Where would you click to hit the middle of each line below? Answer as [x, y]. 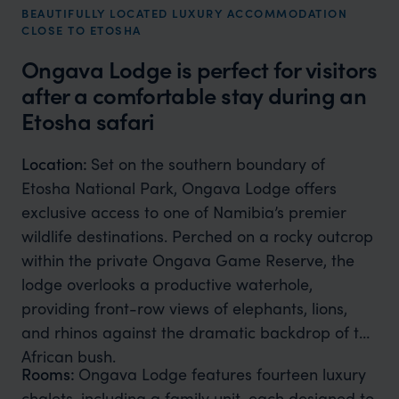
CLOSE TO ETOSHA [81, 30]
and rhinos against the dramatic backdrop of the [199, 332]
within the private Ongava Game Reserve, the [187, 260]
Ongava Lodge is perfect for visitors [199, 69]
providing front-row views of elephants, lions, [184, 308]
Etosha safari [88, 121]
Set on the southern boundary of [208, 164]
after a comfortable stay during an [194, 95]
